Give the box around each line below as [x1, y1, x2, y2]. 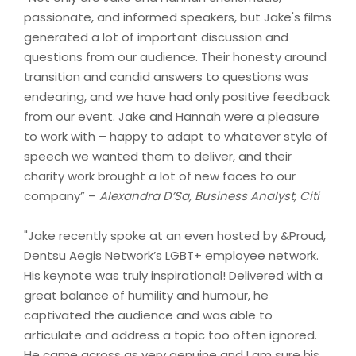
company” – [24, 187, 99, 204]
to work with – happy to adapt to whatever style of [24, 127, 328, 145]
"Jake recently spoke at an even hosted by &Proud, [24, 226, 326, 244]
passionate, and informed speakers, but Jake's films [24, 8, 331, 25]
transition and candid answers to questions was [24, 68, 308, 85]
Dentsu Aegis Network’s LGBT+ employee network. [24, 246, 322, 264]
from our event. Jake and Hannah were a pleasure [24, 107, 319, 125]
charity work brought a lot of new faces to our [24, 167, 296, 184]
